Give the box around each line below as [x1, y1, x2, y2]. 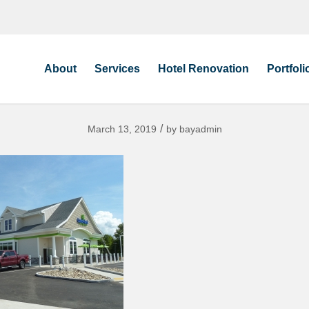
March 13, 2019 [87, 123, 157, 134]
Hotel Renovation [158, 63, 249, 74]
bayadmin [179, 123, 222, 134]
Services [94, 63, 140, 74]
